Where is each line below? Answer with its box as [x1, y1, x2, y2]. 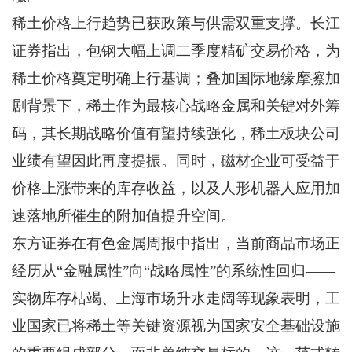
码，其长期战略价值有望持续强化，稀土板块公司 [11, 125, 340, 142]
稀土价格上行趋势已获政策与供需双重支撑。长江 [11, 15, 340, 32]
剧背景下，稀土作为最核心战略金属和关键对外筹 [11, 97, 340, 115]
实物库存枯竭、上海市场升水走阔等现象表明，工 [11, 290, 340, 307]
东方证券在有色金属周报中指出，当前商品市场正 [11, 235, 340, 252]
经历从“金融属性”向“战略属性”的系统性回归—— [11, 262, 335, 280]
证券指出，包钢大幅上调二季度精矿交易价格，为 [11, 42, 340, 60]
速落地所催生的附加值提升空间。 [11, 207, 236, 225]
